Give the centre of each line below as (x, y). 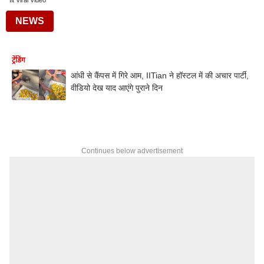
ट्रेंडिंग (19, 60)
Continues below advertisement (132, 151)
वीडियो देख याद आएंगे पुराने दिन (117, 88)
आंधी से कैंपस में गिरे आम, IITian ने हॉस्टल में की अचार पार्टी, (160, 75)
